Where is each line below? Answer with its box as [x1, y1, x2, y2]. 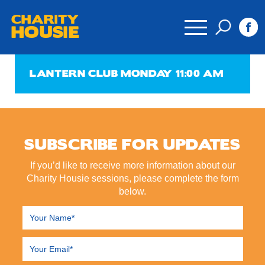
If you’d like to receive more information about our [30, 160, 235, 171]
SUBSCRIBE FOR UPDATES [24, 134, 241, 156]
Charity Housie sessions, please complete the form [26, 173, 239, 184]
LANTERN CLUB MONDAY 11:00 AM [30, 66, 224, 81]
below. [119, 186, 146, 197]
